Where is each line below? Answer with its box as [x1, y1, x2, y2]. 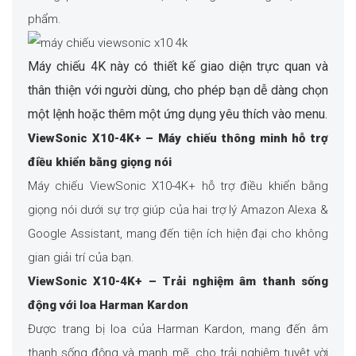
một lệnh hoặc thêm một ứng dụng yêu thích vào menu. [28, 106, 327, 122]
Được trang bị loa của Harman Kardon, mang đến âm [28, 322, 328, 337]
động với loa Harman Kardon [28, 298, 188, 313]
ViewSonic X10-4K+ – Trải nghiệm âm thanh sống [28, 274, 328, 289]
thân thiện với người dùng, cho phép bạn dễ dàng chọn [28, 83, 328, 99]
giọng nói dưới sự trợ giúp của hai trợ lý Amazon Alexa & [28, 203, 328, 218]
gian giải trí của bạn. [28, 250, 134, 265]
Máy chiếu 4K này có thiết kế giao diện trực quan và [28, 59, 328, 75]
